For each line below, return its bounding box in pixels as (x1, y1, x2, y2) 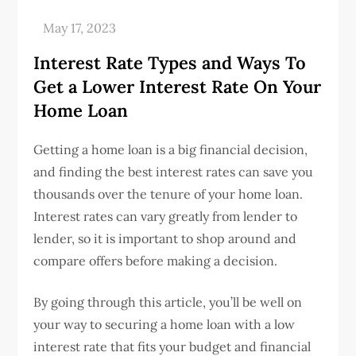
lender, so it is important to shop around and (33, 230, 297, 246)
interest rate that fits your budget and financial (33, 338, 311, 354)
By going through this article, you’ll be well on (33, 293, 303, 310)
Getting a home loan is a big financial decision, (33, 141, 308, 157)
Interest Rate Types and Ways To (33, 51, 307, 74)
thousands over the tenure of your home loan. (33, 185, 304, 202)
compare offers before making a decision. (33, 252, 281, 269)
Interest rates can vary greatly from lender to (33, 207, 298, 224)
